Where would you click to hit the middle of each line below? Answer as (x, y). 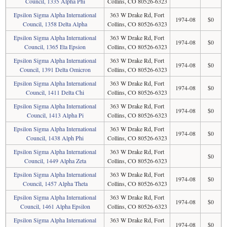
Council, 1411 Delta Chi (55, 92)
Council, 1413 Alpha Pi (55, 115)
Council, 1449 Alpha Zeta (55, 161)
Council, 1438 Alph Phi (55, 138)
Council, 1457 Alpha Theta (55, 183)
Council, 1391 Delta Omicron (55, 69)
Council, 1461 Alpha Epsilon (55, 206)
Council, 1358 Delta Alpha (55, 24)
